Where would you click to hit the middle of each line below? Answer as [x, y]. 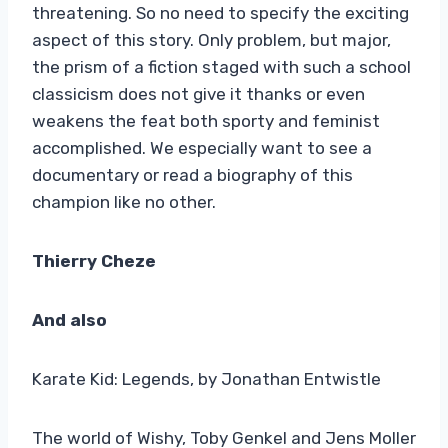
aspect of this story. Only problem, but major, [211, 39]
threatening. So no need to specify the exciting [220, 12]
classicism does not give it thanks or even [198, 93]
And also [69, 319]
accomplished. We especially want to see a [202, 147]
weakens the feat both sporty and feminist [206, 120]
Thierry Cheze [94, 260]
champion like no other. [124, 201]
